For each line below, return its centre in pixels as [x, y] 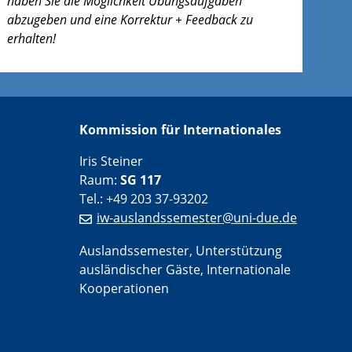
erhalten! [31, 38]
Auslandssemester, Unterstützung [181, 250]
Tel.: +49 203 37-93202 [144, 198]
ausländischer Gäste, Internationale [185, 269]
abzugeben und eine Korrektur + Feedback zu [130, 19]
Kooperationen [124, 288]
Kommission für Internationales [180, 129]
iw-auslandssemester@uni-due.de [197, 217]
